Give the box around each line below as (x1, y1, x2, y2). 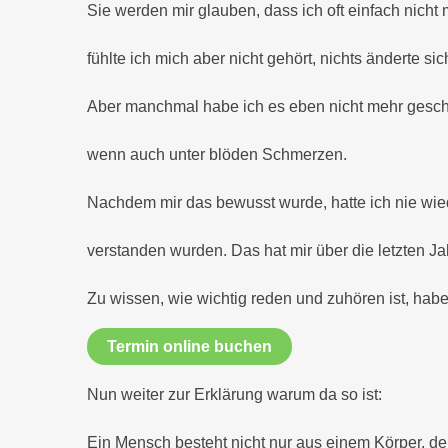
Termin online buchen (107, 338, 272, 355)
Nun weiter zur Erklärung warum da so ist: (87, 386, 382, 403)
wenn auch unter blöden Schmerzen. (87, 146, 347, 163)
